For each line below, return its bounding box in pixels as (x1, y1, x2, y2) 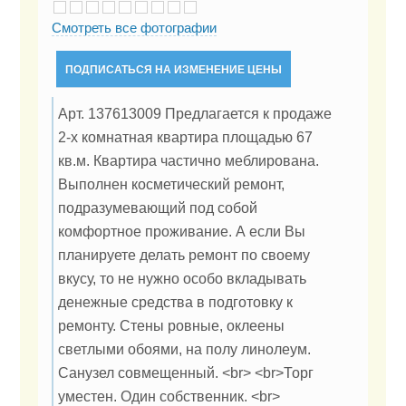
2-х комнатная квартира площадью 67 (58, 129, 313, 146)
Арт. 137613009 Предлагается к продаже (58, 105, 332, 122)
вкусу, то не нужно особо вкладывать (58, 270, 306, 287)
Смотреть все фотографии (52, 20, 217, 36)
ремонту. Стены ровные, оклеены (58, 317, 285, 334)
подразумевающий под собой (58, 199, 257, 217)
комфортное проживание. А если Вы (58, 223, 305, 240)
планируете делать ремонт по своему (58, 246, 310, 264)
